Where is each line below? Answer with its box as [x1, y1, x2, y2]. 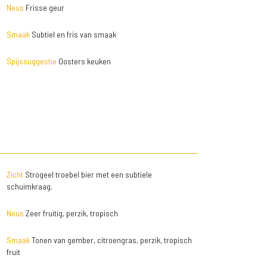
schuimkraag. [6, 181, 52, 192]
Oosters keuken [56, 56, 111, 67]
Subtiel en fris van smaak [29, 29, 116, 40]
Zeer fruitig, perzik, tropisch [23, 208, 118, 219]
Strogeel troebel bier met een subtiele [23, 169, 152, 180]
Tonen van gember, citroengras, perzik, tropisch [29, 235, 192, 246]
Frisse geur [23, 2, 64, 13]
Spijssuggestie [6, 56, 57, 67]
